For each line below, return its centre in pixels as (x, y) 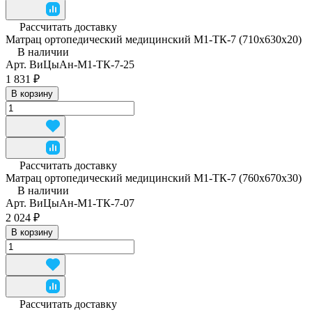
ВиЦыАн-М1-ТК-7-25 (82, 65)
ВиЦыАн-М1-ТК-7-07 (82, 203)
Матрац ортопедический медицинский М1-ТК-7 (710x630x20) (154, 40)
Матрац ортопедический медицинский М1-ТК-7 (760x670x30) (154, 178)
